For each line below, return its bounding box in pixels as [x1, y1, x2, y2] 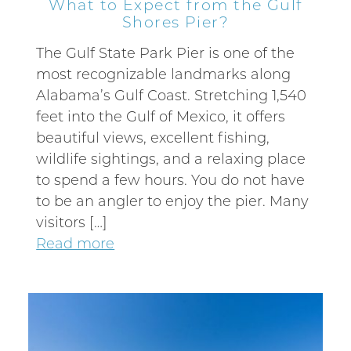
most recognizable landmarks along [36, 64, 291, 84]
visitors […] [36, 212, 108, 232]
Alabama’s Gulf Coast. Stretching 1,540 [36, 85, 307, 105]
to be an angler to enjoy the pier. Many [36, 191, 309, 211]
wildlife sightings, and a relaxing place [36, 149, 306, 168]
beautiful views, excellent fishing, [36, 128, 270, 147]
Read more [36, 233, 115, 253]
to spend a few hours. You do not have [36, 170, 306, 190]
